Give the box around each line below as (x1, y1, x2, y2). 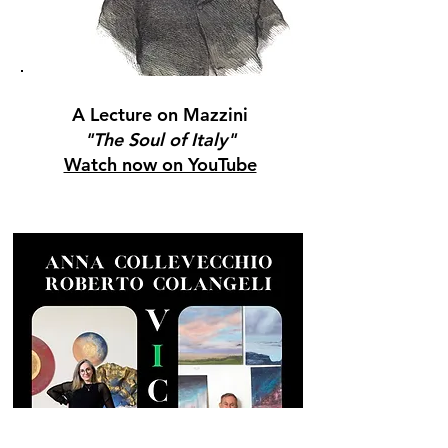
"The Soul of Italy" (84, 128, 236, 151)
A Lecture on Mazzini (72, 103, 248, 126)
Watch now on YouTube (63, 153, 257, 176)
